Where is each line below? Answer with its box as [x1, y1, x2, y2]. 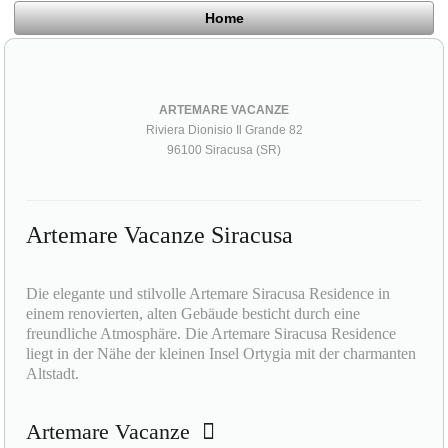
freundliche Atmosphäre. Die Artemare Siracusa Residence [26, 324, 397, 342]
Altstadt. [26, 364, 80, 382]
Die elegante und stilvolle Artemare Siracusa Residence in [26, 284, 391, 302]
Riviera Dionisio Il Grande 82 [145, 122, 303, 137]
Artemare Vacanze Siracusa [26, 221, 294, 248]
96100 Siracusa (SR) [167, 142, 281, 157]
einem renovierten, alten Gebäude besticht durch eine [26, 304, 361, 322]
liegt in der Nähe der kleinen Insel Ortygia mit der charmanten [26, 344, 417, 362]
